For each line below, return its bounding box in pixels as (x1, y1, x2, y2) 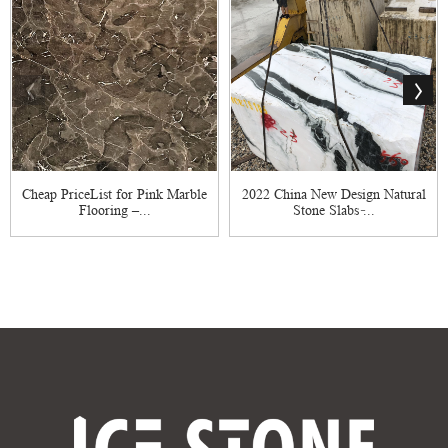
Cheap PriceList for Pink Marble (22, 185, 207, 202)
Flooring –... (78, 201, 151, 218)
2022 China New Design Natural (241, 185, 426, 202)
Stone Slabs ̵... (292, 201, 375, 218)
